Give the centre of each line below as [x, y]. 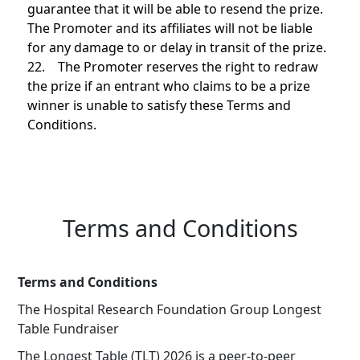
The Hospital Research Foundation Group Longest [170, 309]
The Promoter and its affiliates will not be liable [170, 28]
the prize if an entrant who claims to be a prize [169, 86]
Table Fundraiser [68, 329]
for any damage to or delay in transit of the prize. [177, 47]
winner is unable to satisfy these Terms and [159, 105]
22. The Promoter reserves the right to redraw [173, 67]
